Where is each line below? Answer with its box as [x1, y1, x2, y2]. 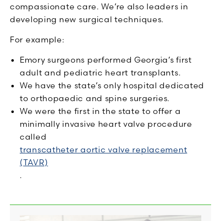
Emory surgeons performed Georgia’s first [20, 54, 192, 65]
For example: [10, 34, 65, 44]
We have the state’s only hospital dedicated [20, 80, 204, 90]
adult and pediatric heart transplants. [20, 67, 181, 77]
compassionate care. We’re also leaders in [10, 1, 188, 11]
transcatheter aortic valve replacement [20, 144, 187, 154]
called [20, 131, 47, 142]
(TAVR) [20, 157, 48, 167]
